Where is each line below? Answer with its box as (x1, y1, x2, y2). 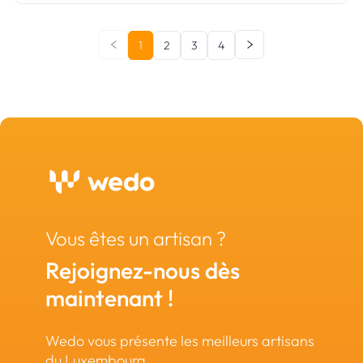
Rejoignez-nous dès (45, 256, 240, 284)
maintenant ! (45, 284, 173, 312)
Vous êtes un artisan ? (45, 226, 226, 250)
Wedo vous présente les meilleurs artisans (45, 331, 314, 350)
